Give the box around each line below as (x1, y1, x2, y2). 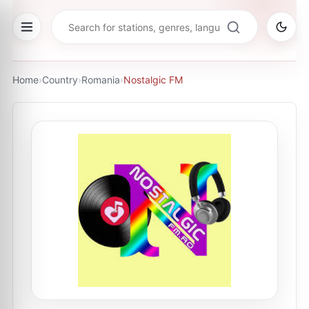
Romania (81, 74, 120, 86)
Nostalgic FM (123, 74, 183, 86)
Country (42, 74, 78, 86)
